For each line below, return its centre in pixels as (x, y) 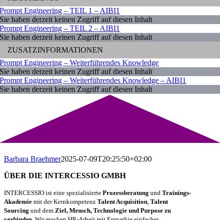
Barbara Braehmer (32, 159)
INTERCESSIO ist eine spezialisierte (53, 193)
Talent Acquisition (122, 202)
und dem (42, 211)
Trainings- (177, 193)
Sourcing (16, 211)
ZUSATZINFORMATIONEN (55, 50)
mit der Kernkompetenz (65, 202)
